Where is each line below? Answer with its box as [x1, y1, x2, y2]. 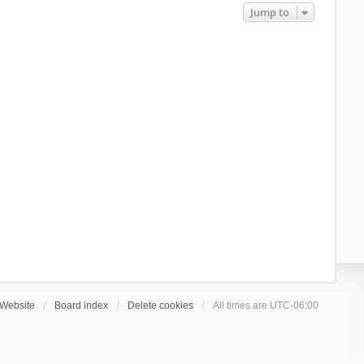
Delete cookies [128, 299, 194, 311]
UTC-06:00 [270, 299, 319, 311]
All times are [213, 299, 271, 311]
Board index [54, 299, 109, 311]
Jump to [250, 4, 290, 19]
